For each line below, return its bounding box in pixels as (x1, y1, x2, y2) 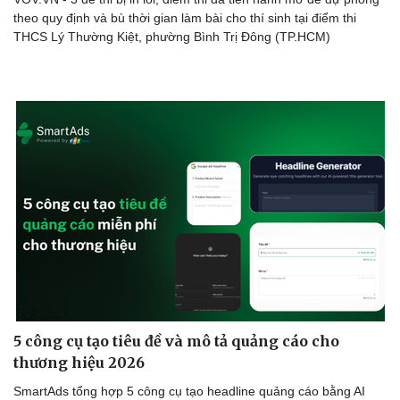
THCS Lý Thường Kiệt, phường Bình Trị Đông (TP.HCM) (13, 29, 330, 45)
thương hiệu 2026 (13, 354, 145, 372)
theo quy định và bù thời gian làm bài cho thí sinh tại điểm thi (13, 11, 356, 26)
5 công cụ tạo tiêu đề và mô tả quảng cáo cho (13, 332, 339, 351)
